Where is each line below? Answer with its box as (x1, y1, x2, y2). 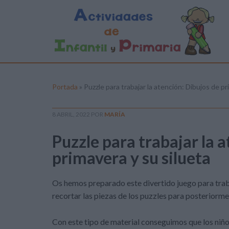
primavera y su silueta (52, 148, 211, 168)
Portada (52, 82, 78, 91)
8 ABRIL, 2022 (52, 110, 90, 118)
